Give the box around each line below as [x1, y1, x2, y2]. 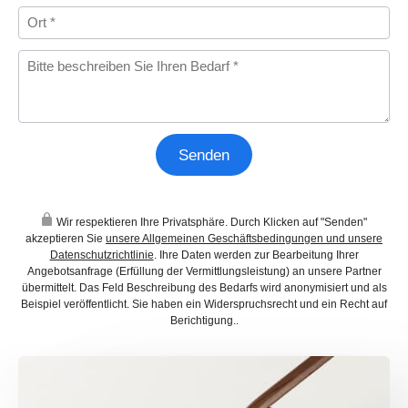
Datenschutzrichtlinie [49, 249, 154, 262]
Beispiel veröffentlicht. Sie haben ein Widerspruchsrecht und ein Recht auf [21, 298, 387, 311]
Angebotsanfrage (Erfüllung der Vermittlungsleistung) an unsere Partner [26, 265, 382, 279]
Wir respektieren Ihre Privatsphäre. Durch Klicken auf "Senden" [56, 216, 367, 229]
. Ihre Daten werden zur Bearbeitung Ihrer [153, 249, 359, 262]
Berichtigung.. [169, 314, 239, 328]
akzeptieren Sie [25, 232, 106, 246]
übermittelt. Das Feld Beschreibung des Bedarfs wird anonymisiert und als [21, 281, 387, 295]
